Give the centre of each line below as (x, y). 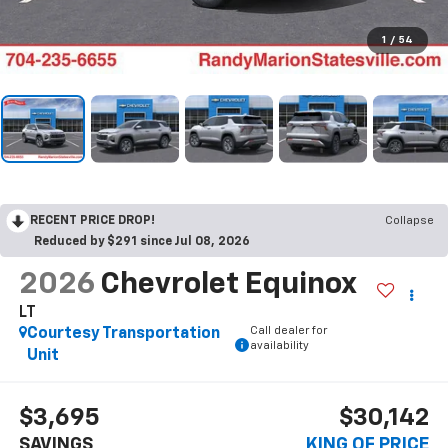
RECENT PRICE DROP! (92, 220)
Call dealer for (288, 330)
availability (279, 345)
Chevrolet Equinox (227, 284)
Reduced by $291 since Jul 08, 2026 (142, 241)
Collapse (409, 220)
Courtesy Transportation (123, 333)
